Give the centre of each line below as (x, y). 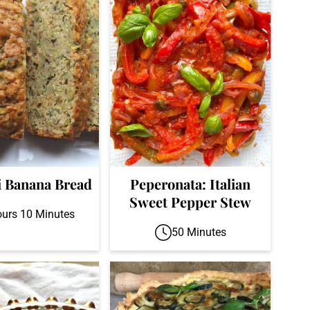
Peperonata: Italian (190, 184)
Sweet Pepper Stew (190, 202)
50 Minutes (199, 232)
